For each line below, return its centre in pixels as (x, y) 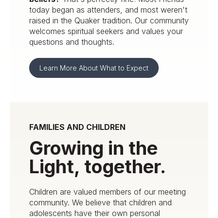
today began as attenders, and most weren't (108, 9)
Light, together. (98, 166)
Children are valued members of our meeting (108, 192)
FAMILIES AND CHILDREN (77, 127)
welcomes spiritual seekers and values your (106, 31)
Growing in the (93, 148)
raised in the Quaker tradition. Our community (109, 20)
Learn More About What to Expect (94, 68)
